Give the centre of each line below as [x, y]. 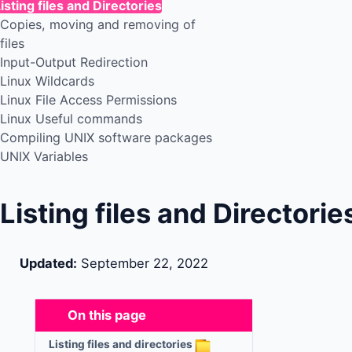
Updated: [46, 264]
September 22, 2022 [144, 264]
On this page [106, 315]
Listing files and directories [121, 344]
